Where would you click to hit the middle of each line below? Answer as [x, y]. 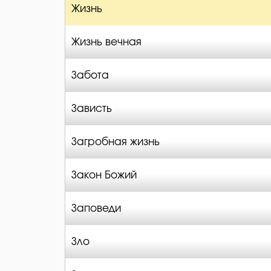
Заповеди [96, 208]
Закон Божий [104, 175]
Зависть [92, 109]
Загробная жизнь [116, 142]
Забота [90, 75]
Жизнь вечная [106, 42]
